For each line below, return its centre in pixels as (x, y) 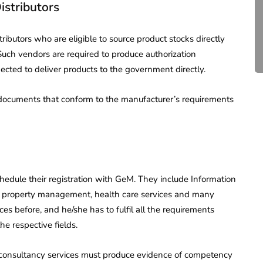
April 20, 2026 (96, 46)
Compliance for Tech (132, 11)
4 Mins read (153, 46)
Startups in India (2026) (143, 27)
